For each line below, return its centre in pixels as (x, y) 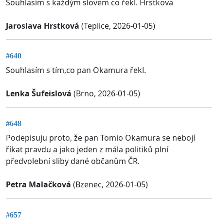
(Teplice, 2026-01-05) (117, 26)
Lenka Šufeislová (39, 93)
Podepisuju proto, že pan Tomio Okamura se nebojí (100, 138)
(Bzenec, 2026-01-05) (109, 185)
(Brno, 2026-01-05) (106, 93)
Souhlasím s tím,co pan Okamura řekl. (76, 70)
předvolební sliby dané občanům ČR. (73, 161)
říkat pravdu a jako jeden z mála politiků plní (87, 150)
